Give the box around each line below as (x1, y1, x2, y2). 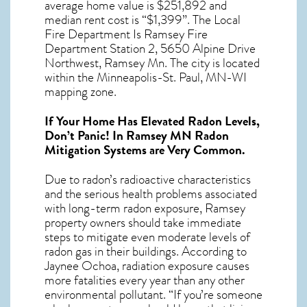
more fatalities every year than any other (45, 270, 245, 290)
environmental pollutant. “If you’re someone (45, 284, 262, 304)
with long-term (45, 198, 123, 218)
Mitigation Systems (45, 140, 147, 160)
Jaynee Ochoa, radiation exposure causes (45, 256, 249, 275)
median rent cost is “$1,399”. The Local (45, 10, 241, 29)
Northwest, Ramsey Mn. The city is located (45, 53, 260, 73)
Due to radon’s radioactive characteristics (45, 169, 251, 189)
